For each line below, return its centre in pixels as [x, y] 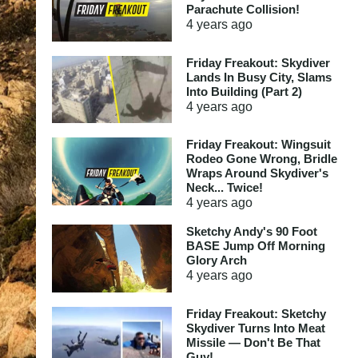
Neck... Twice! [224, 187]
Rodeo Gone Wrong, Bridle [261, 159]
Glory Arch [216, 260]
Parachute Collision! [243, 9]
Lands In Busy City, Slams [259, 77]
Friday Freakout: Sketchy [256, 313]
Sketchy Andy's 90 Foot [251, 231]
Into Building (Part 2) [244, 91]
